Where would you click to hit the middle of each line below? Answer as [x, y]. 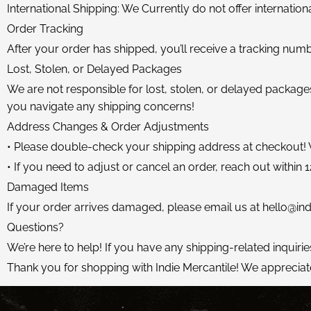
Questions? [35, 227]
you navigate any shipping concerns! [101, 107]
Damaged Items [48, 187]
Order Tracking [45, 29]
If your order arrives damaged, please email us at [135, 207]
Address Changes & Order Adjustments [108, 127]
